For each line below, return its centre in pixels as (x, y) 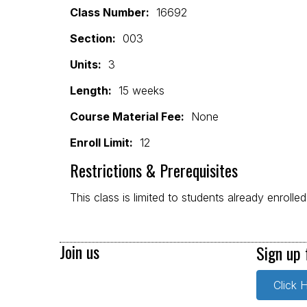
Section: (93, 38)
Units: (86, 64)
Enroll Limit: (101, 142)
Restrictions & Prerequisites (154, 170)
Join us (79, 251)
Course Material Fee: (127, 116)
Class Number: (110, 12)
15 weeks (138, 90)
